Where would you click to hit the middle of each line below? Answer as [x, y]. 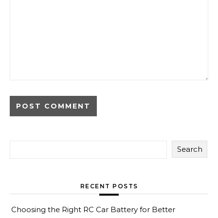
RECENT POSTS [109, 186]
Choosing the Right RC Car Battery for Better [93, 209]
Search [190, 149]
